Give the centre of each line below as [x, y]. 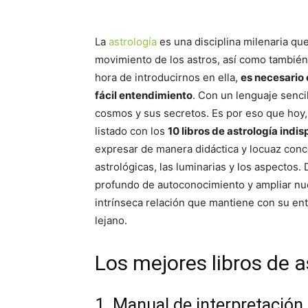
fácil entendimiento [144, 95]
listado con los [131, 131]
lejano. [111, 220]
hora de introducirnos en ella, [168, 77]
